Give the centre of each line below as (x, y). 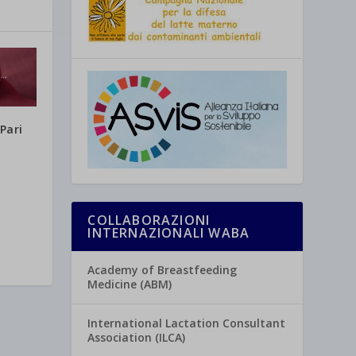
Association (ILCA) (137, 338)
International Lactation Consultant (187, 323)
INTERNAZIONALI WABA (169, 233)
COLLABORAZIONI (149, 221)
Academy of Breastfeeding (163, 270)
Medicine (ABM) (130, 284)
